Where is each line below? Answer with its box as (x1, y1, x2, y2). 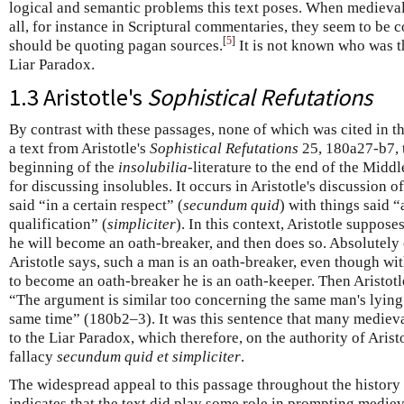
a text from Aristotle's (9, 139, 150, 157)
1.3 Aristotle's (9, 81, 147, 112)
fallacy (9, 347, 57, 365)
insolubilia (118, 158, 188, 176)
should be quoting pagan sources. (9, 36, 223, 54)
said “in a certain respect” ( (9, 196, 183, 214)
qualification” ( (9, 215, 107, 233)
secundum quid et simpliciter (57, 347, 241, 365)
